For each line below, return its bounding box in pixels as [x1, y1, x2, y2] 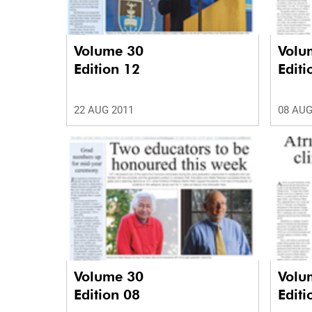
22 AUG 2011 [74, 104, 134, 117]
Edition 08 [74, 286, 140, 303]
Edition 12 [74, 61, 140, 78]
